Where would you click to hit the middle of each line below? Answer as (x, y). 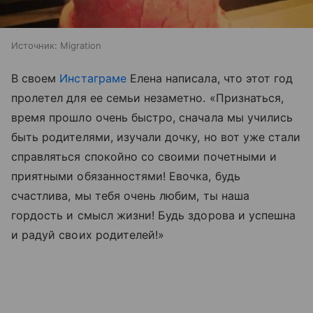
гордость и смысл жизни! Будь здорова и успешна (154, 215)
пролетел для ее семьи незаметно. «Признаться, (148, 98)
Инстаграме (93, 78)
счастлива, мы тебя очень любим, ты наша (130, 196)
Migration (81, 45)
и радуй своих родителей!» (88, 235)
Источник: (34, 45)
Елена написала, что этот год (210, 78)
